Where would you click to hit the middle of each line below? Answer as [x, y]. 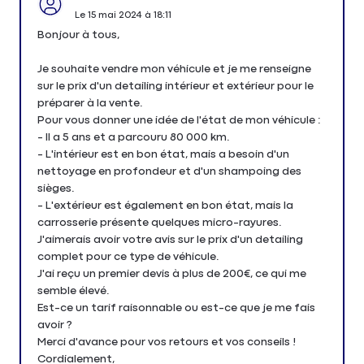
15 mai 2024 [115, 15]
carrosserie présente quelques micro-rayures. [160, 222]
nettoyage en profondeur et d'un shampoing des [169, 171]
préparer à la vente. [90, 103]
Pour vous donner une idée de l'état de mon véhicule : [179, 120]
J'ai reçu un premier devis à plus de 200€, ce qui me [172, 273]
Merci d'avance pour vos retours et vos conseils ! [167, 342]
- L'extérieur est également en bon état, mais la [165, 205]
